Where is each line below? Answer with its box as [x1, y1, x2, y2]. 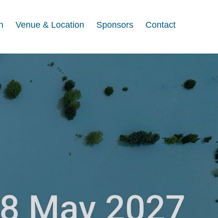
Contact [145, 20, 176, 30]
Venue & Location [16, 20, 84, 30]
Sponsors [96, 20, 133, 30]
